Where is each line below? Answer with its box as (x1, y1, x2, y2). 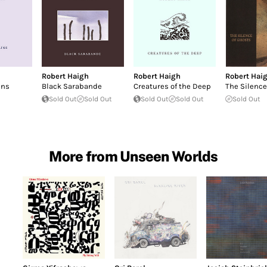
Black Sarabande (41, 81, 102, 91)
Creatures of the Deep (133, 81, 211, 91)
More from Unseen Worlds (49, 147, 218, 164)
